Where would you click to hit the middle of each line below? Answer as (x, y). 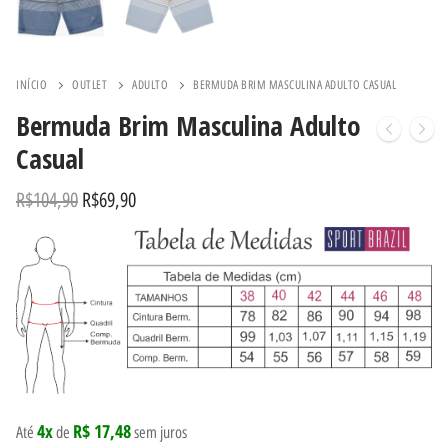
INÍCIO (31, 84)
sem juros (159, 433)
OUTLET (89, 84)
